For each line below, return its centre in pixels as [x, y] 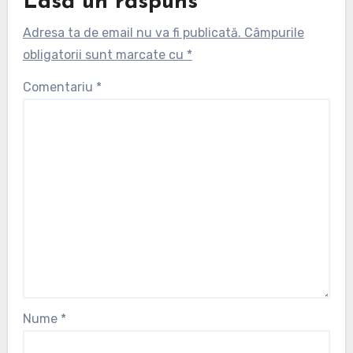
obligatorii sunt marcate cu [104, 54]
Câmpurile [274, 32]
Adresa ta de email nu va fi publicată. [132, 32]
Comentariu [59, 87]
